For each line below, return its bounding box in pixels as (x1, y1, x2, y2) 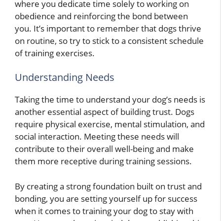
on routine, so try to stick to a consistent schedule (15, 35, 204, 46)
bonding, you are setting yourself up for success (15, 192, 197, 204)
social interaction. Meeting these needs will (15, 131, 179, 143)
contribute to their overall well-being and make (15, 143, 194, 155)
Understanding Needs (15, 71, 114, 84)
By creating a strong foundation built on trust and (15, 180, 202, 192)
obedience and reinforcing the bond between (15, 10, 188, 22)
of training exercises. (15, 47, 95, 59)
